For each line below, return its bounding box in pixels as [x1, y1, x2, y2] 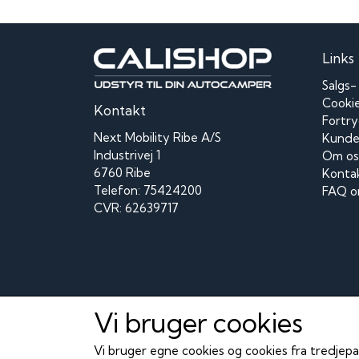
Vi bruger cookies [94, 305, 303, 339]
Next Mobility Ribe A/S [94, 130, 221, 146]
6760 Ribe [94, 165, 151, 181]
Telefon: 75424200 [94, 183, 202, 199]
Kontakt [94, 102, 146, 119]
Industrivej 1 [94, 147, 160, 163]
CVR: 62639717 [94, 200, 179, 216]
